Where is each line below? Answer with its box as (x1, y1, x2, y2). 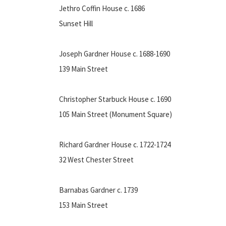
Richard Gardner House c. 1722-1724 (59, 139, 171, 149)
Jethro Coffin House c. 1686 (59, 3, 145, 13)
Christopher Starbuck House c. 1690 (59, 94, 171, 104)
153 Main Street (59, 200, 108, 210)
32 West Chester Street (59, 154, 134, 164)
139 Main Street (59, 64, 108, 74)
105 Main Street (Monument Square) (59, 109, 172, 119)
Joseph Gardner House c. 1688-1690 (59, 48, 170, 59)
